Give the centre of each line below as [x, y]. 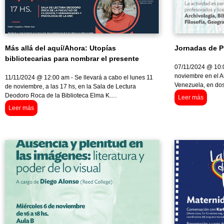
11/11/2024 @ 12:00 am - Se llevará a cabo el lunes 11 [79, 78]
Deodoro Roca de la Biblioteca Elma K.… [61, 96]
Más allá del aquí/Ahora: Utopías [60, 48]
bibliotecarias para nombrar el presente [72, 59]
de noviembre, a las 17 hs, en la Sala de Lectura [70, 87]
